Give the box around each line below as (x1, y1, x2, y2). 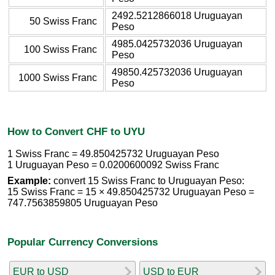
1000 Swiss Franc (18, 72, 97, 83)
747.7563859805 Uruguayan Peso (7, 198, 158, 209)
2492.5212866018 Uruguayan (112, 10, 242, 21)
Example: (7, 176, 51, 187)
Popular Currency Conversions (7, 235, 158, 248)
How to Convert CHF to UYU (7, 125, 145, 137)
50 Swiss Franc (29, 15, 97, 26)
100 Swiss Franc (24, 44, 97, 55)
